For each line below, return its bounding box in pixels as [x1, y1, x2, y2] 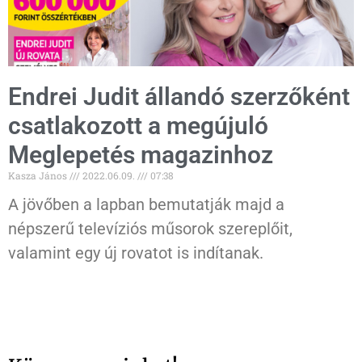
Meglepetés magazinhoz [8, 141, 273, 170]
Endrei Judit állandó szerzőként [8, 82, 350, 112]
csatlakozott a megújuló [8, 112, 268, 141]
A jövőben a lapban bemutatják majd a [8, 195, 284, 215]
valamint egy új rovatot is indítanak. [8, 243, 263, 263]
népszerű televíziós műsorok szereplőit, [8, 219, 293, 239]
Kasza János [8, 169, 69, 183]
